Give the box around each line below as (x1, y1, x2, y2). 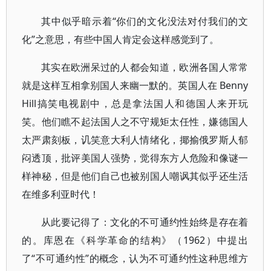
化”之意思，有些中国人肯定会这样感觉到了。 (22, 33, 219, 46)
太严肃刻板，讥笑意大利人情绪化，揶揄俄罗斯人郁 (22, 133, 249, 146)
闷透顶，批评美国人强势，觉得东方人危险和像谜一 (22, 151, 249, 165)
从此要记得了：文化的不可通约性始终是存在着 (41, 215, 249, 229)
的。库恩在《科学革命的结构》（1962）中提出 (22, 233, 249, 247)
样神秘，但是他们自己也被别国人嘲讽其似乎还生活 (22, 169, 249, 183)
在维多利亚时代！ (22, 188, 99, 201)
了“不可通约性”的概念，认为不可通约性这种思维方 (22, 252, 249, 265)
